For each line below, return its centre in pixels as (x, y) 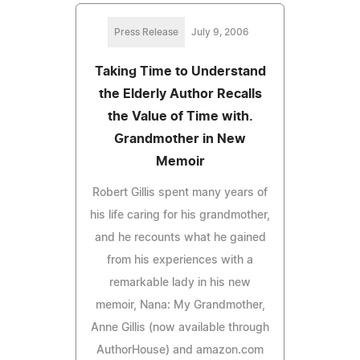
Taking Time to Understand (180, 71)
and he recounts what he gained (180, 237)
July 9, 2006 (220, 32)
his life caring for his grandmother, (180, 215)
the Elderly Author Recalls (180, 94)
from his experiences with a (180, 260)
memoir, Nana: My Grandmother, (180, 305)
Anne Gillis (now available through (180, 327)
